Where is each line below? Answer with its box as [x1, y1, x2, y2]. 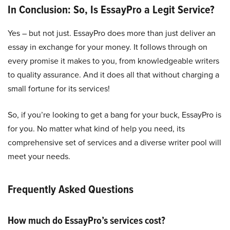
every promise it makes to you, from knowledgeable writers [8, 55, 219, 67]
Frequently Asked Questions [8, 181, 133, 198]
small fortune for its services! [8, 83, 110, 95]
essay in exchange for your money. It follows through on [8, 41, 207, 53]
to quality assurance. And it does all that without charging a [8, 69, 219, 81]
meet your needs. [8, 150, 70, 163]
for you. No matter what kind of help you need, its [8, 123, 185, 135]
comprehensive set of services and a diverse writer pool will [8, 137, 221, 149]
